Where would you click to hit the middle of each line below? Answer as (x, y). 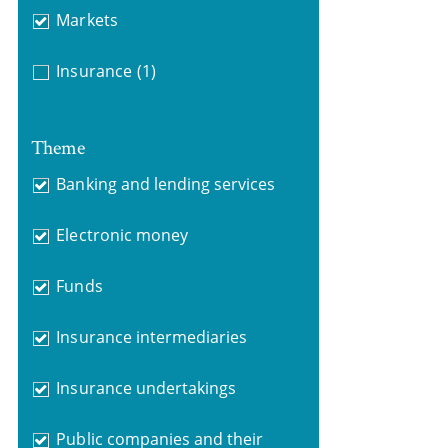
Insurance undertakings (146, 387)
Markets (87, 20)
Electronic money (122, 234)
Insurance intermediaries (152, 336)
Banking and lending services (166, 183)
